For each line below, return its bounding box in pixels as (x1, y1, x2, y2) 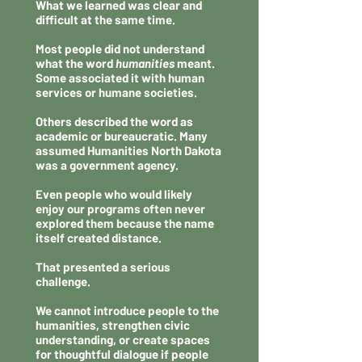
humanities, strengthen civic (36, 318, 190, 332)
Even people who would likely (36, 187, 192, 201)
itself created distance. (36, 230, 162, 245)
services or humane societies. (36, 85, 197, 99)
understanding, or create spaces (36, 332, 210, 347)
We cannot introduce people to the (36, 303, 219, 318)
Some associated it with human (36, 70, 204, 85)
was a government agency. (36, 158, 179, 172)
